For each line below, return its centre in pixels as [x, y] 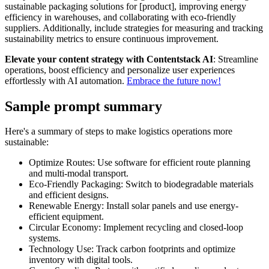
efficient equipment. [66, 217]
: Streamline [236, 59]
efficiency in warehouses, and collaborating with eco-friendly [120, 17]
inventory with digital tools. [81, 260]
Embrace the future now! [174, 80]
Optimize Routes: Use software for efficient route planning [140, 163]
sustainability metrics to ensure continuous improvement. [112, 38]
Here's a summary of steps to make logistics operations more [119, 131]
